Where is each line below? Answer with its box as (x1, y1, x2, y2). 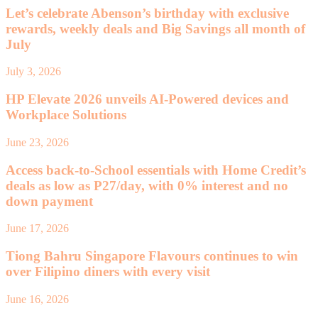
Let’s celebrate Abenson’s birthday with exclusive (6, 5, 289, 21)
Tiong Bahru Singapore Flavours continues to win (6, 248, 298, 264)
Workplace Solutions (6, 107, 126, 123)
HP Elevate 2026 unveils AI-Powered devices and (6, 92, 289, 107)
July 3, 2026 (6, 65, 61, 78)
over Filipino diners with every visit (6, 264, 210, 280)
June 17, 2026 (6, 222, 69, 235)
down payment (6, 193, 93, 209)
